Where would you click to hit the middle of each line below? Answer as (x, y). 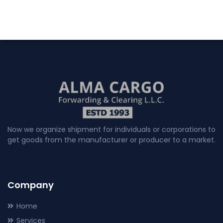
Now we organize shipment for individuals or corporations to (111, 130)
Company (31, 185)
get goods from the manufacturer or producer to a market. (111, 140)
